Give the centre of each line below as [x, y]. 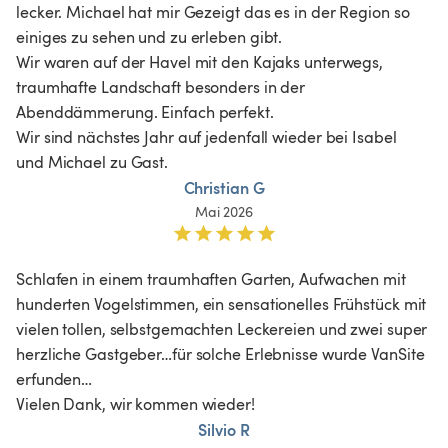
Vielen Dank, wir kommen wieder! [135, 403]
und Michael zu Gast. [92, 161]
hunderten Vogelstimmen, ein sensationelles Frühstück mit [223, 303]
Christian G [224, 187]
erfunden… [56, 378]
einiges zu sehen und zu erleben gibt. [151, 36]
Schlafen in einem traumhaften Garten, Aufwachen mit [213, 278]
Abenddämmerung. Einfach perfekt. [147, 111]
